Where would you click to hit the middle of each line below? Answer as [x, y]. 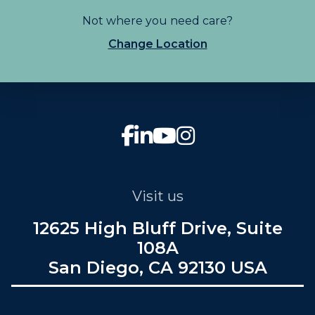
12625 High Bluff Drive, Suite [157, 228]
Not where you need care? [157, 21]
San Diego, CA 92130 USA [157, 268]
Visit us [157, 196]
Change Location [157, 44]
